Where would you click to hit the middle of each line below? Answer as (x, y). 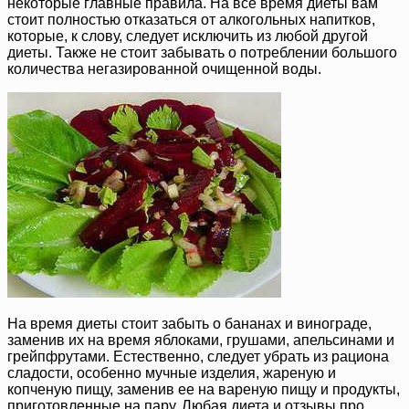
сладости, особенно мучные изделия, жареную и (172, 372)
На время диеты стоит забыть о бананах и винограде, (189, 323)
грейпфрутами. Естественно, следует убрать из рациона (198, 356)
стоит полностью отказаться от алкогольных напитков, (191, 19)
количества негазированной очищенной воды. (164, 68)
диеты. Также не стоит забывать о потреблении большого (202, 52)
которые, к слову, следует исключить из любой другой (188, 36)
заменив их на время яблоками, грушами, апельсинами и (201, 340)
